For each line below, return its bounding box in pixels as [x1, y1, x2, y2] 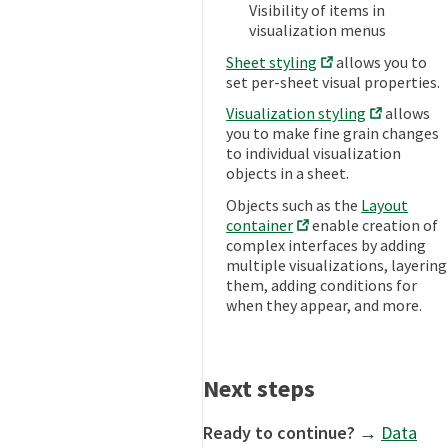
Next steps [203, 373, 315, 405]
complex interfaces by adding [226, 235, 427, 256]
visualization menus [249, 20, 387, 41]
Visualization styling [226, 103, 367, 124]
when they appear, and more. [226, 295, 423, 316]
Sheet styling [226, 51, 318, 72]
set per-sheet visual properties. [226, 71, 441, 92]
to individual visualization [226, 143, 402, 164]
